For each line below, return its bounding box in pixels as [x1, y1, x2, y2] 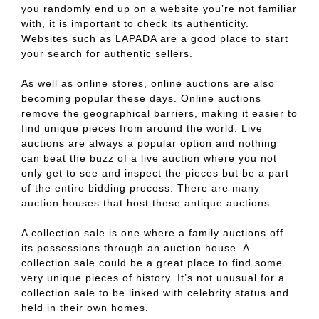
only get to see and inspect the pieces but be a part [21, 167, 289, 179]
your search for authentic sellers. [21, 48, 193, 60]
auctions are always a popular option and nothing [21, 137, 277, 150]
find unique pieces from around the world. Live [21, 122, 263, 135]
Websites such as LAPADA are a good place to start [21, 33, 288, 45]
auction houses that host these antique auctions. [21, 197, 273, 209]
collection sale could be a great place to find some [21, 257, 283, 269]
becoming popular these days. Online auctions [21, 93, 261, 105]
